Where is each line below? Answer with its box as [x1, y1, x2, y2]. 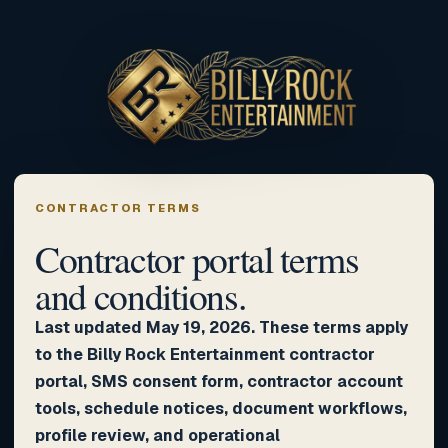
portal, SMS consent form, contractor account [35, 370, 403, 392]
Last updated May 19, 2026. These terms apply [35, 316, 408, 338]
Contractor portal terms [35, 232, 359, 284]
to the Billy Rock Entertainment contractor [35, 343, 375, 365]
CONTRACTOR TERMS [35, 200, 202, 215]
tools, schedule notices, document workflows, [35, 397, 407, 419]
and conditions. [35, 269, 246, 321]
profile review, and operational [35, 424, 280, 446]
